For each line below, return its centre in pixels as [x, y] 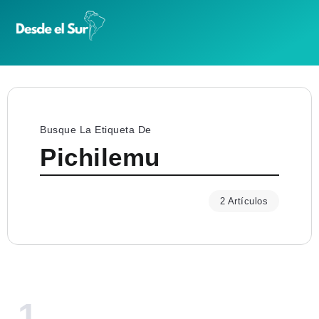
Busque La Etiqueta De [96, 130]
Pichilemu [100, 157]
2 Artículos [244, 202]
